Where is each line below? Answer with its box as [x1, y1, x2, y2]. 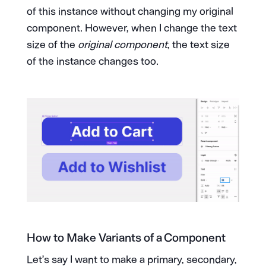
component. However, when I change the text [26, 21, 237, 34]
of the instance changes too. [26, 54, 159, 68]
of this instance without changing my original [26, 4, 233, 18]
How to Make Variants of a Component [26, 230, 226, 245]
